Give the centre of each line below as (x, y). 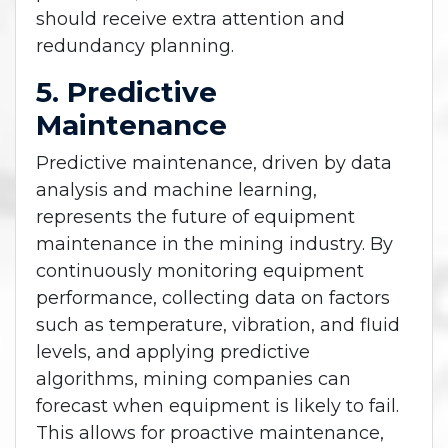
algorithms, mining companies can (193, 379)
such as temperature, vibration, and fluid (218, 325)
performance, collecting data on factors (213, 298)
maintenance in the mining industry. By (214, 244)
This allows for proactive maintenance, (210, 433)
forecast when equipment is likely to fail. (217, 406)
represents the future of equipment (195, 217)
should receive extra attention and (190, 19)
